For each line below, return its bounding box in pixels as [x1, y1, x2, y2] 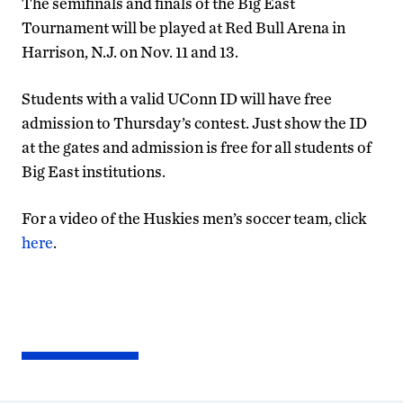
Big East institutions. [22, 162, 166, 182]
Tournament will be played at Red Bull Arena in [22, 18, 345, 38]
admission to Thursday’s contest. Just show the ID [22, 113, 367, 133]
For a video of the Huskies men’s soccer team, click [22, 209, 366, 228]
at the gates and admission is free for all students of [22, 138, 372, 157]
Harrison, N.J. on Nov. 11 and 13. [22, 42, 238, 62]
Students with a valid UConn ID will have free [22, 89, 332, 109]
